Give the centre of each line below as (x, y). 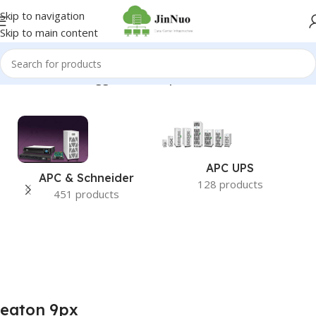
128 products (230, 184)
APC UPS (230, 168)
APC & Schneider (86, 177)
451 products (86, 194)
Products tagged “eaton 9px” (110, 79)
